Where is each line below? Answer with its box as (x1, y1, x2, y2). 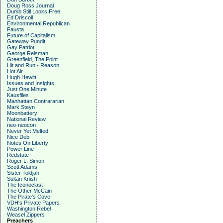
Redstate (7, 152, 29, 158)
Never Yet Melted (7, 128, 48, 134)
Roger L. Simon (7, 158, 44, 164)
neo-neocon (7, 122, 36, 128)
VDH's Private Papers (7, 200, 60, 206)
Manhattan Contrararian (7, 98, 64, 104)
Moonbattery (7, 110, 37, 116)
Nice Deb (7, 134, 29, 140)
